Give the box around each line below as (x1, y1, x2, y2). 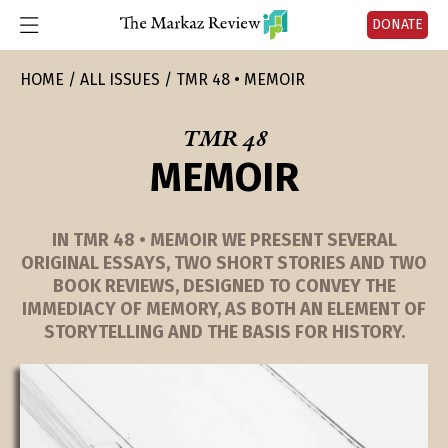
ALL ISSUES (80, 70, 160, 89)
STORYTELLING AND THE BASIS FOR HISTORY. (43, 321, 405, 343)
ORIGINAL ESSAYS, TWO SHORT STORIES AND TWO (21, 252, 427, 274)
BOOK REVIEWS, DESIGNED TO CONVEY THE (52, 275, 396, 297)
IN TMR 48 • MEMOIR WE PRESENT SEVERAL (51, 229, 397, 251)
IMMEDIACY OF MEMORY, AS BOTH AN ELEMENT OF (22, 298, 426, 320)
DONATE (372, 16, 423, 33)
